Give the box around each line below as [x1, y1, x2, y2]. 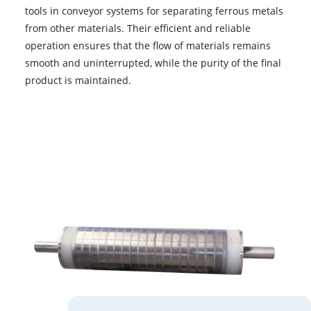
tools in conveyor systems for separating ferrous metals [24, 3, 283, 17]
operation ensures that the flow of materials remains [24, 38, 271, 52]
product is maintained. [24, 73, 131, 87]
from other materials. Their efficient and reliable [24, 21, 251, 35]
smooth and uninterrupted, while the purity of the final [24, 56, 281, 69]
